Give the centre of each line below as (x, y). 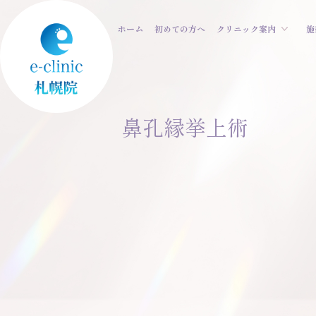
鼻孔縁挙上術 (185, 127)
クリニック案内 (246, 29)
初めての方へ (180, 29)
